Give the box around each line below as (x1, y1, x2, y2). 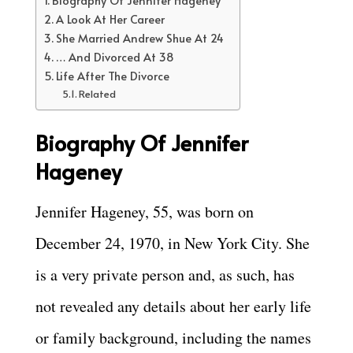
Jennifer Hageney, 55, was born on (35, 200, 254, 222)
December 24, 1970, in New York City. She (35, 232, 310, 254)
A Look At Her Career (55, 11, 165, 28)
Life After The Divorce (55, 68, 169, 84)
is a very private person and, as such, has (35, 263, 295, 285)
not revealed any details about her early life (35, 295, 311, 317)
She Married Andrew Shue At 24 (55, 30, 224, 46)
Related (79, 87, 117, 102)
